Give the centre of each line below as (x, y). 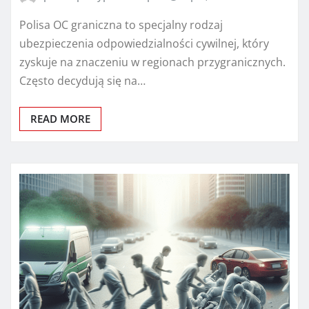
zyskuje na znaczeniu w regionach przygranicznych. (152, 62)
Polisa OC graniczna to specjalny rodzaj (121, 25)
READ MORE (60, 119)
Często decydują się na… (82, 81)
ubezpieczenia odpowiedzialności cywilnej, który (144, 44)
